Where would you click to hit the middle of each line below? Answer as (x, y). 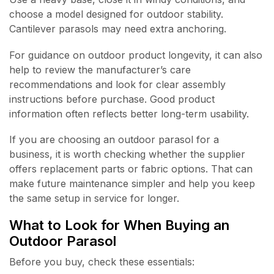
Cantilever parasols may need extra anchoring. (118, 28)
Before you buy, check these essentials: (102, 261)
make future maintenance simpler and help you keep (132, 184)
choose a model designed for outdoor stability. (116, 14)
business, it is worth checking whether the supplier (127, 154)
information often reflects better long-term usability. (129, 113)
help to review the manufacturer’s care (100, 69)
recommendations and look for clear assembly (117, 84)
